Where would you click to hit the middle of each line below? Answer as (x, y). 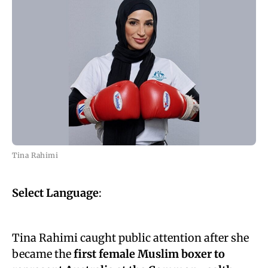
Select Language (55, 193)
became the (43, 254)
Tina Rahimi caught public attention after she (130, 238)
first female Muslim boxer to (149, 254)
